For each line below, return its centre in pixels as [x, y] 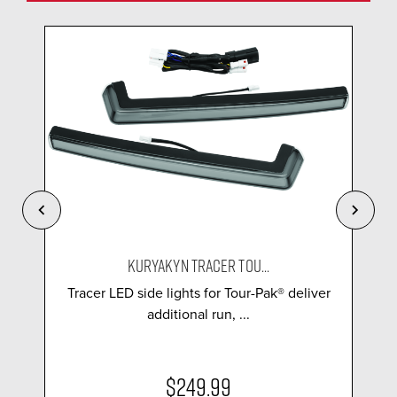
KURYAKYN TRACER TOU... [198, 265]
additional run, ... [198, 314]
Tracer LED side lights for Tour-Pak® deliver [198, 292]
